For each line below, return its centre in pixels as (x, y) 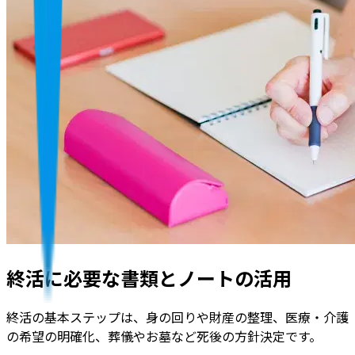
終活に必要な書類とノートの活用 (149, 277)
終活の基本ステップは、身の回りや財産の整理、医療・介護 (177, 317)
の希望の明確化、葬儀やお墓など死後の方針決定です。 (164, 336)
